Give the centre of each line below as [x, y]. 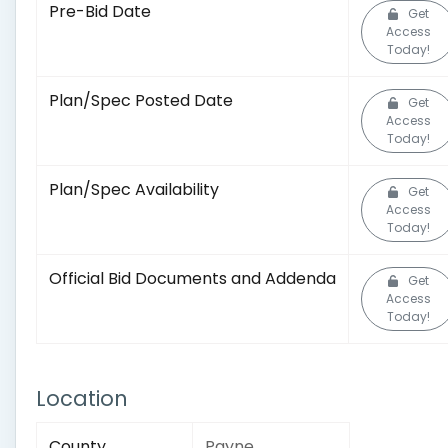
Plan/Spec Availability [134, 189]
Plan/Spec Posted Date [141, 100]
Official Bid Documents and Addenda [192, 278]
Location [82, 398]
